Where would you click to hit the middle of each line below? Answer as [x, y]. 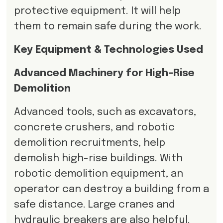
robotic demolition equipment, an [98, 174]
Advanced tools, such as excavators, [105, 112]
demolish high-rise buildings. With [98, 158]
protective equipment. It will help [97, 11]
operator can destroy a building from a [111, 189]
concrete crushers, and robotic [94, 127]
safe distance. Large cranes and [94, 205]
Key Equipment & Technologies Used [108, 50]
